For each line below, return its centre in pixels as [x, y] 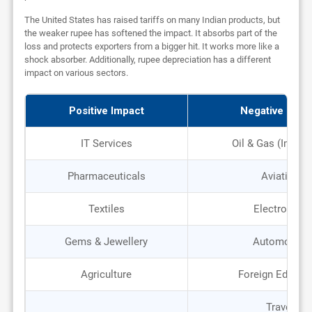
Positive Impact [106, 110]
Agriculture [107, 274]
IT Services [106, 143]
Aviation [280, 176]
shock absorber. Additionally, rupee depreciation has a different [147, 59]
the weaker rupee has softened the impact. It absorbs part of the [150, 33]
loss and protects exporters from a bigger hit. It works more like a [151, 46]
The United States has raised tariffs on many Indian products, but [152, 19]
